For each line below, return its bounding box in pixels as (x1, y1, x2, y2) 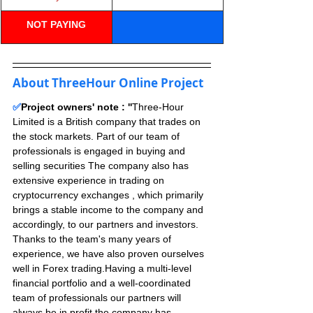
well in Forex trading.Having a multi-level (13, 263, 194, 274)
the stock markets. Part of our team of (13, 131, 182, 142)
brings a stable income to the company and (13, 204, 206, 215)
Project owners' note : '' (21, 101, 132, 112)
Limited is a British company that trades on (13, 116, 203, 127)
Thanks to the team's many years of (13, 233, 174, 245)
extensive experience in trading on (13, 175, 167, 186)
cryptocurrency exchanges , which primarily (13, 189, 206, 201)
